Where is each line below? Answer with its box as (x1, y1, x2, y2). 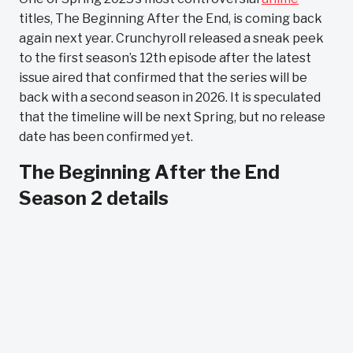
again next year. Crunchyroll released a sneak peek (19, 31, 324, 46)
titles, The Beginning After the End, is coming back (19, 11, 322, 26)
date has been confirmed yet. (19, 129, 193, 144)
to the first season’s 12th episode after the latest (19, 50, 311, 65)
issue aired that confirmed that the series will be (19, 70, 307, 85)
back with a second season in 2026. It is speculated (19, 90, 321, 105)
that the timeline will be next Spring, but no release (19, 110, 325, 124)
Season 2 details (19, 187, 169, 210)
